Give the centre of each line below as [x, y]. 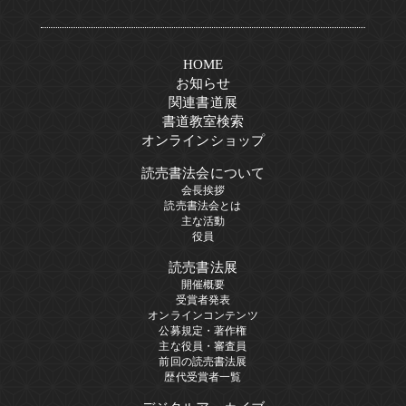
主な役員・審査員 [203, 346]
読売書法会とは [203, 205]
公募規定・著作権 [203, 330]
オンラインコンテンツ [203, 315]
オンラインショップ [203, 140]
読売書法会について [203, 173]
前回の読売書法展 [203, 361]
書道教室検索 [203, 121]
